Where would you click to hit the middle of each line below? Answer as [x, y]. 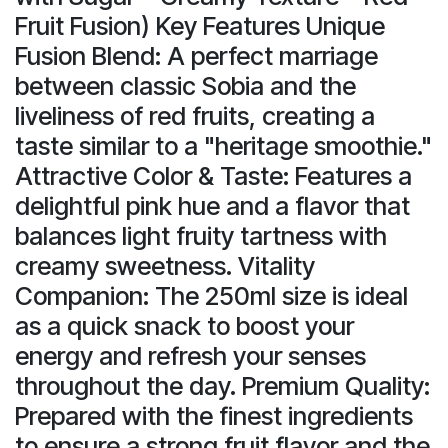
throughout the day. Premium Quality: [222, 385]
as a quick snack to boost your [184, 325]
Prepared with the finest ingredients [214, 415]
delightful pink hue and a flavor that [212, 205]
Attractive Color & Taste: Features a [213, 175]
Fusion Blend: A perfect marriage [196, 55]
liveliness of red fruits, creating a [195, 115]
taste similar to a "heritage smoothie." [223, 145]
